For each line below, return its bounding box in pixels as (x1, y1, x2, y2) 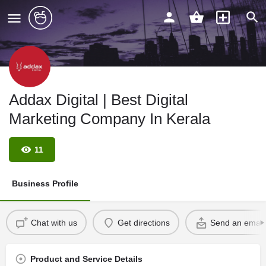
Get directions (117, 217, 170, 227)
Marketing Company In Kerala (9, 110, 210, 128)
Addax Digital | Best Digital (9, 91, 188, 109)
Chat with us (30, 217, 77, 227)
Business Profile (12, 179, 78, 188)
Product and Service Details (30, 254, 142, 264)
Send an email (210, 217, 264, 227)
